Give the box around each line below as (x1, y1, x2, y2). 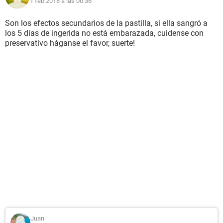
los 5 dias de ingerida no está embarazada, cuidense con (5, 28, 204, 38)
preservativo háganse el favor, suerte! (5, 38, 135, 48)
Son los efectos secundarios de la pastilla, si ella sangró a (5, 18, 208, 28)
